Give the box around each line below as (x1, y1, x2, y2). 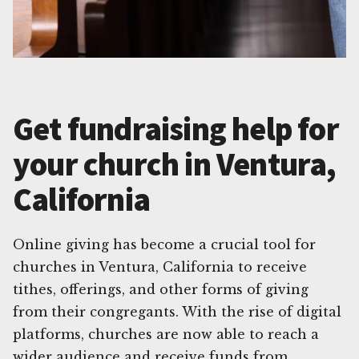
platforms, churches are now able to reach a (13, 325, 319, 342)
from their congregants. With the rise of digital (13, 303, 341, 320)
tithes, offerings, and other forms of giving (13, 280, 309, 297)
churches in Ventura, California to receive (13, 258, 307, 275)
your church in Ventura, (13, 143, 337, 184)
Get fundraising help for (13, 108, 339, 149)
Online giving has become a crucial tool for (13, 236, 316, 252)
